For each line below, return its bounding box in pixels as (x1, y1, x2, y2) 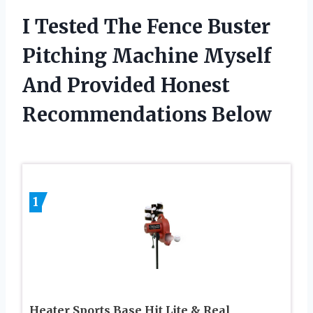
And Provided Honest (22, 72, 230, 98)
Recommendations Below (22, 101, 272, 127)
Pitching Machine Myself (22, 43, 271, 68)
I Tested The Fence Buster (22, 13, 270, 39)
